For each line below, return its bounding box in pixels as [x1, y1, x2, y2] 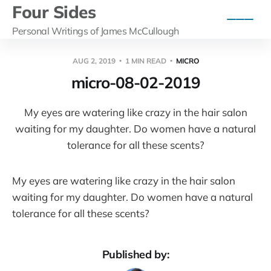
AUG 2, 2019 [72, 56, 117, 65]
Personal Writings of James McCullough [12, 24, 179, 37]
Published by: [102, 247, 169, 261]
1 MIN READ [123, 56, 168, 65]
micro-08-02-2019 [71, 72, 200, 93]
